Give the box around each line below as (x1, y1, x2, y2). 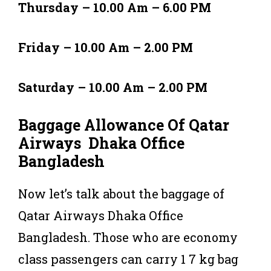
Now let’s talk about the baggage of (18, 185, 224, 201)
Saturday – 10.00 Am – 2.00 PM (18, 79, 207, 95)
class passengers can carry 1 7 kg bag (18, 250, 238, 267)
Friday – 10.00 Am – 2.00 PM (18, 39, 193, 55)
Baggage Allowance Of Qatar (18, 114, 229, 135)
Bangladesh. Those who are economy (18, 229, 238, 245)
